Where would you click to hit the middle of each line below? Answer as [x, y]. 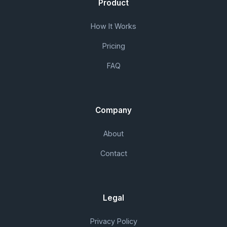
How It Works [113, 26]
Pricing [113, 46]
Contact [113, 153]
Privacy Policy [113, 221]
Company [113, 110]
